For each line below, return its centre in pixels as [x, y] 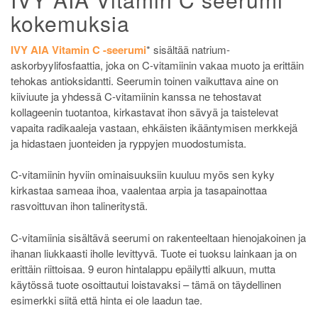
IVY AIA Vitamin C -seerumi [78, 49]
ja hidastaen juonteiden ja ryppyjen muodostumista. [128, 143]
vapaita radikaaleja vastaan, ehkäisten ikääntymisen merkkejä [154, 127]
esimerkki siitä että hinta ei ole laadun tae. [106, 300]
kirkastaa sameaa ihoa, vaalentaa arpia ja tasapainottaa [139, 190]
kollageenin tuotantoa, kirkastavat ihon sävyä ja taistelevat [144, 111]
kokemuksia [70, 23]
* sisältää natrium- [188, 49]
